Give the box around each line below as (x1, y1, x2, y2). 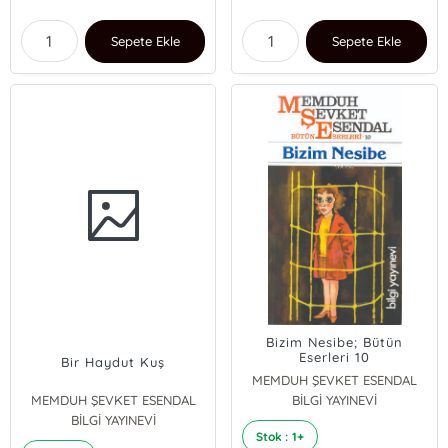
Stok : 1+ (256, 429, 304, 444)
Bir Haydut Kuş (61, 354, 166, 370)
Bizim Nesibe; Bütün (266, 334, 404, 350)
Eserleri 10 (299, 349, 371, 365)
